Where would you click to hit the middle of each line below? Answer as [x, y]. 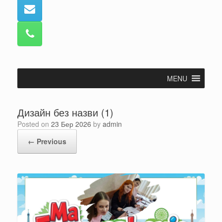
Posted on [36, 124]
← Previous [47, 141]
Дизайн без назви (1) [65, 112]
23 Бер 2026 [71, 124]
